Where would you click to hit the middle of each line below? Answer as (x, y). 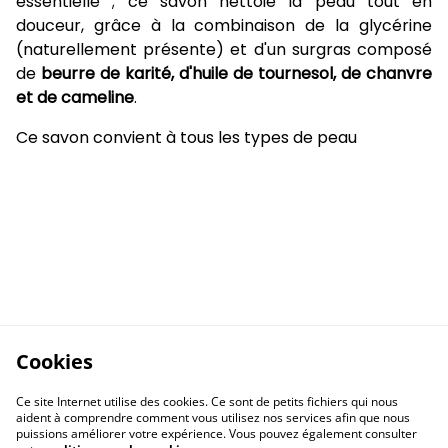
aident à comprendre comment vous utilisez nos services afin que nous (213, 417)
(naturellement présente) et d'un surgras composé (224, 50)
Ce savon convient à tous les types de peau (186, 138)
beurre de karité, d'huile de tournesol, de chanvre (236, 74)
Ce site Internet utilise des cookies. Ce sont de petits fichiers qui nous (207, 401)
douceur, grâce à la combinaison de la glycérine (224, 26)
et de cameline (75, 98)
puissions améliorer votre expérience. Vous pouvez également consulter (216, 433)
